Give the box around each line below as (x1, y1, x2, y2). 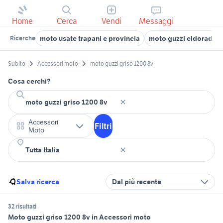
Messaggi (139, 16, 174, 26)
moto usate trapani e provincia (40, 34, 140, 43)
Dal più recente (112, 177, 161, 187)
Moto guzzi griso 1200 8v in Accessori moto (8, 213, 151, 222)
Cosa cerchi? (8, 77, 51, 86)
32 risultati (8, 203, 36, 211)
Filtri (95, 121, 112, 131)
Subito (8, 60, 25, 68)
